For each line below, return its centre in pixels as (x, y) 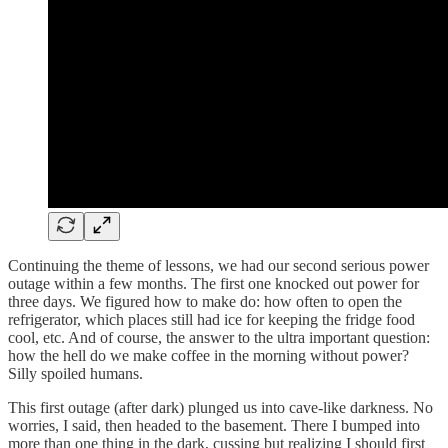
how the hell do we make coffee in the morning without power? (208, 355)
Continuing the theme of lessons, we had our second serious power (218, 265)
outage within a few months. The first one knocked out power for (213, 283)
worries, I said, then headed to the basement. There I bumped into (214, 425)
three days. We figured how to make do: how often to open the (205, 301)
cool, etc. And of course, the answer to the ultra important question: (219, 337)
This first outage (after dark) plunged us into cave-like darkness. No (220, 407)
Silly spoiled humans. (75, 373)
